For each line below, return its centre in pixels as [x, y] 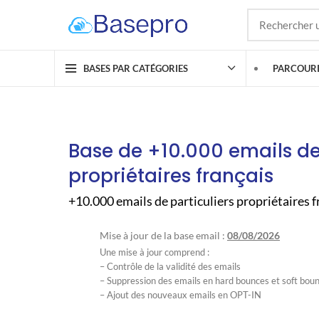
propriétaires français [171, 176]
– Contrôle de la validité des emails [170, 266]
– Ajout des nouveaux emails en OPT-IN [181, 295]
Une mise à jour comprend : [155, 252]
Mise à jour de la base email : [163, 235]
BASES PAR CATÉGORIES [136, 68]
